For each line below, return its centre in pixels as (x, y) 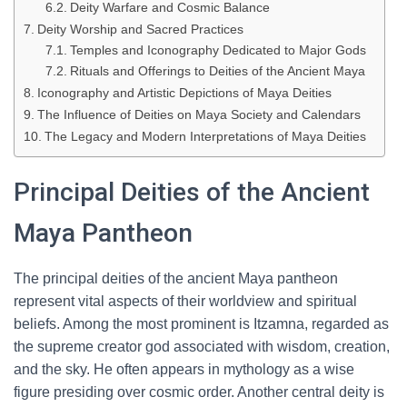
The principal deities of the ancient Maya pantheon (176, 278)
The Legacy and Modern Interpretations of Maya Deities (205, 136)
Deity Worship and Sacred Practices (140, 29)
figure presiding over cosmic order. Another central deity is (199, 392)
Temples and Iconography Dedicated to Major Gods (218, 50)
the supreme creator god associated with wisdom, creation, (202, 347)
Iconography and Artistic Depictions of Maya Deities (184, 93)
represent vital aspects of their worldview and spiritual (185, 301)
